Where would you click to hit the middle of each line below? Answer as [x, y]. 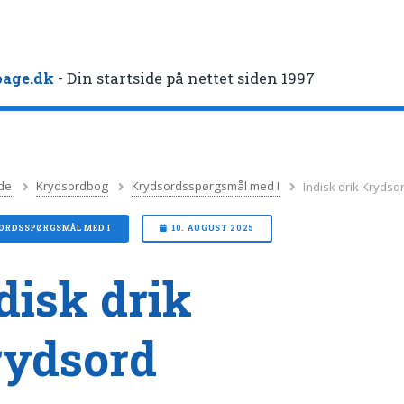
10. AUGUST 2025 [213, 228]
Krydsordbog [72, 186]
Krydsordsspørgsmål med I [206, 186]
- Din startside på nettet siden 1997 [185, 78]
